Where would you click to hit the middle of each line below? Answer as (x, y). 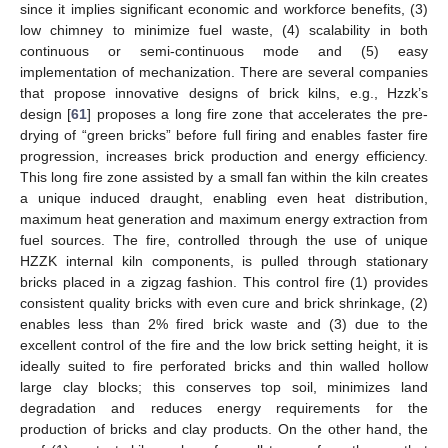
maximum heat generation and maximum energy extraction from (224, 218)
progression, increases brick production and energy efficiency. (224, 155)
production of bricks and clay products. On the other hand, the (224, 428)
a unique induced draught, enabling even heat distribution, (224, 197)
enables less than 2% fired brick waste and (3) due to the (224, 323)
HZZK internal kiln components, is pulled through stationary (224, 260)
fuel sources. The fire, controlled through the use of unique (224, 239)
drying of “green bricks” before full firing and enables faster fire (224, 134)
